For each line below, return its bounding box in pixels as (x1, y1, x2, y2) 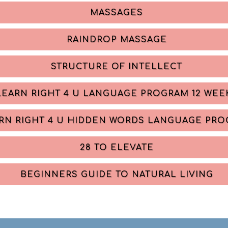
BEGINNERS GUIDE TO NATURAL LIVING (20, 170, 213, 179)
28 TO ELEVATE (79, 143, 154, 152)
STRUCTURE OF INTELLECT (51, 62, 182, 71)
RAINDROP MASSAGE (66, 35, 167, 44)
